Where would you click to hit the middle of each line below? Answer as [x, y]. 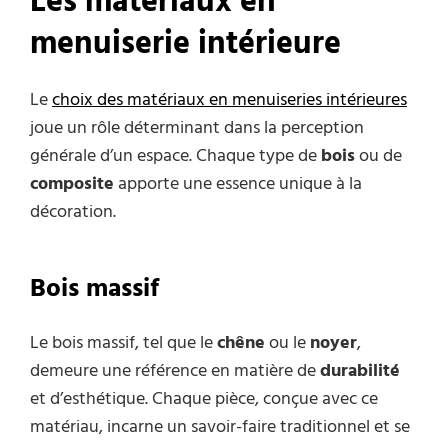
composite [72, 185]
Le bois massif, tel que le [123, 343]
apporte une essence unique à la [238, 185]
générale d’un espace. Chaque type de [175, 157]
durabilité [360, 371]
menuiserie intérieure [185, 44]
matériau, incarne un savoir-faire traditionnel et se [220, 427]
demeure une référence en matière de [175, 371]
